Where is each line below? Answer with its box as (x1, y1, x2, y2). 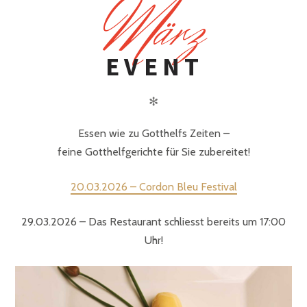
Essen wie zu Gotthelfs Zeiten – (77, 126, 230, 140)
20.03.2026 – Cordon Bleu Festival (70, 180, 237, 193)
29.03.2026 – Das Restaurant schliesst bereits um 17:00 (21, 214, 286, 228)
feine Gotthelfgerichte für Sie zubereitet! (57, 145, 250, 158)
